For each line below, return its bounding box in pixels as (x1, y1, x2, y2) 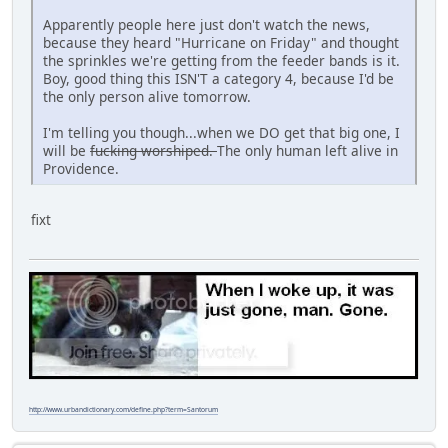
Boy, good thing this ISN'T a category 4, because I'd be (43, 69, 394, 89)
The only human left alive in (217, 141, 398, 161)
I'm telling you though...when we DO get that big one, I (43, 123, 400, 143)
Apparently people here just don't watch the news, (43, 15, 370, 35)
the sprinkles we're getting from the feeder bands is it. (43, 51, 400, 71)
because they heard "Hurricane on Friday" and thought (43, 33, 399, 53)
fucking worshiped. (90, 141, 217, 161)
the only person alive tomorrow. (43, 87, 251, 107)
